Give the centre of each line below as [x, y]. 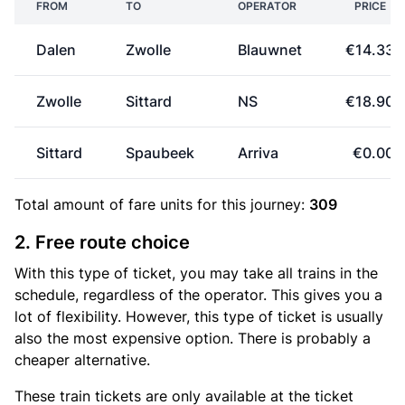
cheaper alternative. [82, 360]
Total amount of [71, 204]
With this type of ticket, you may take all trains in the [196, 273]
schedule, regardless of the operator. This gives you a [198, 295]
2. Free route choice [102, 242]
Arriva [258, 153]
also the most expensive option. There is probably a [193, 338]
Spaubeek [160, 153]
